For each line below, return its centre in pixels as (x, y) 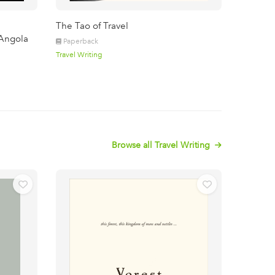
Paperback (81, 41)
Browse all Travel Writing (162, 145)
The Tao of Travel (92, 26)
